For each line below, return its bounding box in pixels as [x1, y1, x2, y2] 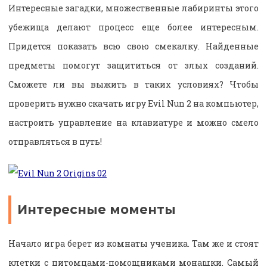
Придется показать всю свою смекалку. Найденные [8, 40, 259, 52]
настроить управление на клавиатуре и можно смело [8, 116, 259, 128]
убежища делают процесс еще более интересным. [8, 21, 259, 33]
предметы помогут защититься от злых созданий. [8, 59, 259, 71]
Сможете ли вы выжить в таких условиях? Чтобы [8, 78, 259, 90]
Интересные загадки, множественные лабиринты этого [8, 2, 259, 14]
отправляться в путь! [8, 135, 102, 147]
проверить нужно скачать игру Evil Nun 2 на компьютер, [8, 97, 259, 109]
